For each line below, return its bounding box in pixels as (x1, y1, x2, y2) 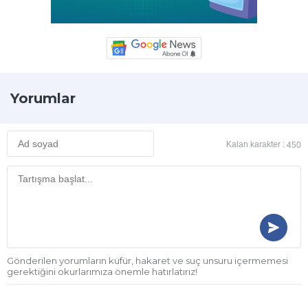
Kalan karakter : (226, 140, 287, 150)
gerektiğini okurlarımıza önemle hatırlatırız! (7, 266, 197, 278)
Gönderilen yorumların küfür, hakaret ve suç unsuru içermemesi (7, 255, 288, 267)
